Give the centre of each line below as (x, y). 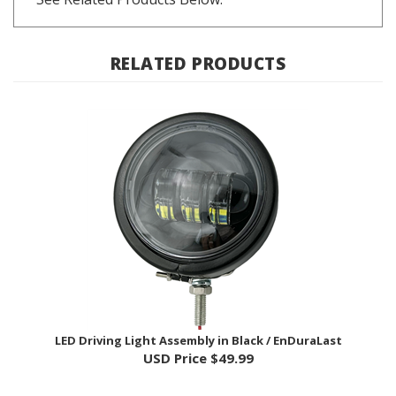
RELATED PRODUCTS (198, 38)
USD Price (175, 333)
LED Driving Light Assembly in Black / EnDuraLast (198, 315)
